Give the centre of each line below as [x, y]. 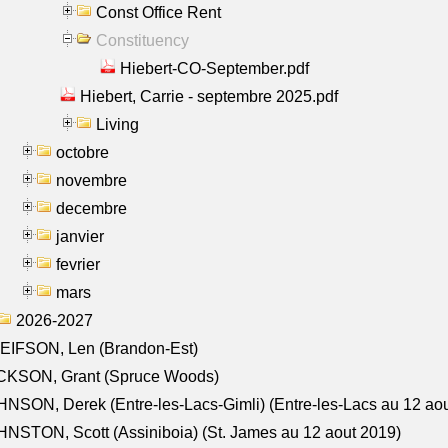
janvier [80, 236]
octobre [82, 152]
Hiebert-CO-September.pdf [214, 68]
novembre [91, 180]
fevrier [78, 264]
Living [117, 124]
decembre [91, 208]
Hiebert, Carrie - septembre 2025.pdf [209, 96]
